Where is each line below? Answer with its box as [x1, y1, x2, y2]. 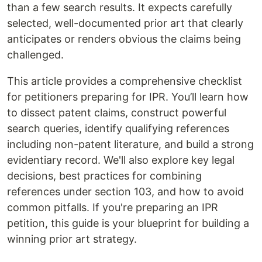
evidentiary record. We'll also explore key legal [7, 153, 235, 166]
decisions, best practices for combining [7, 169, 202, 182]
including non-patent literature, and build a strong [7, 137, 254, 150]
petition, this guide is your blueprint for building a [7, 216, 249, 229]
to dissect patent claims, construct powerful [7, 106, 226, 119]
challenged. [7, 48, 64, 61]
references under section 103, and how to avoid [7, 185, 244, 198]
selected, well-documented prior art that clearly [7, 16, 243, 29]
